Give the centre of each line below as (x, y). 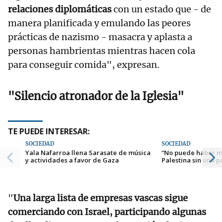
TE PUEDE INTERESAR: (49, 132)
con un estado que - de (161, 9)
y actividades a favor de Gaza (72, 160)
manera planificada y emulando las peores (99, 23)
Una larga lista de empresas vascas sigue (101, 198)
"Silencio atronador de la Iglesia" (96, 96)
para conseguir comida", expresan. (84, 65)
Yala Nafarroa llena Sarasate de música (88, 153)
